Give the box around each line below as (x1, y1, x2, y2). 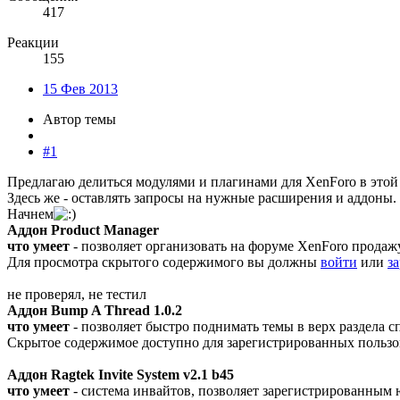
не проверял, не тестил (7, 286, 146, 302)
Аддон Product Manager (7, 221, 159, 237)
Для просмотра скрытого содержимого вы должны (7, 254, 321, 270)
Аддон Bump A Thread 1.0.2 (7, 302, 182, 318)
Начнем (7, 205, 54, 221)
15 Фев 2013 (43, 80, 118, 96)
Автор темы (43, 111, 116, 127)
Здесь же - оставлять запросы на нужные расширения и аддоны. (7, 189, 396, 205)
